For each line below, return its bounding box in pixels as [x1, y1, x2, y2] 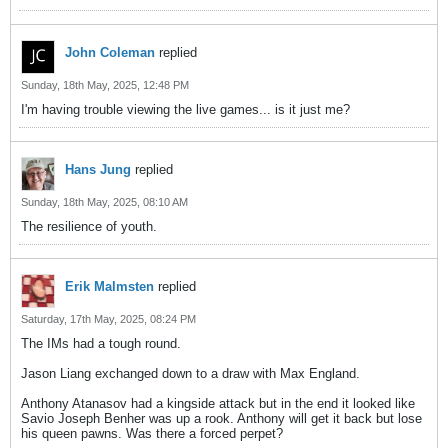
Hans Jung [65, 162, 131, 177]
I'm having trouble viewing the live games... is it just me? [21, 102, 350, 117]
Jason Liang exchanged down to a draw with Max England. [21, 366, 360, 381]
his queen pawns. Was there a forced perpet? [21, 426, 283, 441]
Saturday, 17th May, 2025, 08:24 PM [21, 313, 196, 325]
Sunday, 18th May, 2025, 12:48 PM [21, 79, 189, 91]
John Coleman [65, 45, 155, 60]
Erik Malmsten [65, 279, 154, 294]
